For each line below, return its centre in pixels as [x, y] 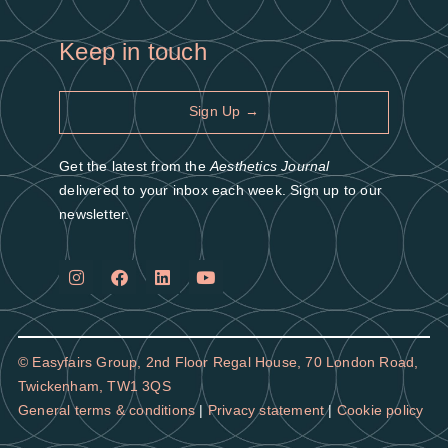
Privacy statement [266, 409]
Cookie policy [380, 409]
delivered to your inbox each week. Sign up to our [220, 189]
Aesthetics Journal [269, 165]
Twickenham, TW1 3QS [94, 385]
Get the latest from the [134, 165]
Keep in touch [133, 52]
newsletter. [94, 213]
